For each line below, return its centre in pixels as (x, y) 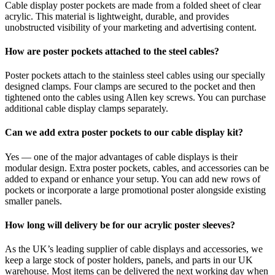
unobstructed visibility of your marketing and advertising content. (131, 27)
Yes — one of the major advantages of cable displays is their (121, 157)
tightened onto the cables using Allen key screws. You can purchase (135, 98)
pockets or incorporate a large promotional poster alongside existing (135, 190)
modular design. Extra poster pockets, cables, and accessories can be (137, 168)
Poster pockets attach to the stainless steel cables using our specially (135, 76)
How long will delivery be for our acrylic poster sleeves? (120, 225)
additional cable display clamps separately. (87, 109)
